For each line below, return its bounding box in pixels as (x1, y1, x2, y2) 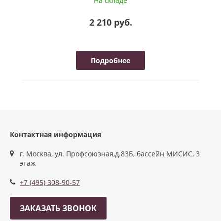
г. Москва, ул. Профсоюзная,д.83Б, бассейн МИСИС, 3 (20, 149, 200, 158)
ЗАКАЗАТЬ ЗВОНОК (20, 203, 97, 214)
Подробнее (91, 55, 130, 65)
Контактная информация (10, 130, 101, 139)
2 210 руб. (89, 16, 132, 28)
